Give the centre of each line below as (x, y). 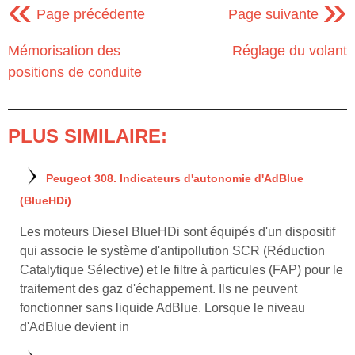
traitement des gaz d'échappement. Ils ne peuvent (158, 288)
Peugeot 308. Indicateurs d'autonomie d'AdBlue (175, 178)
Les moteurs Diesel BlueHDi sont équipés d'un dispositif (177, 231)
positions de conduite (75, 72)
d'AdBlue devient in (74, 326)
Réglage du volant (290, 50)
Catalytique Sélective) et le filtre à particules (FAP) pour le (181, 269)
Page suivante (275, 14)
